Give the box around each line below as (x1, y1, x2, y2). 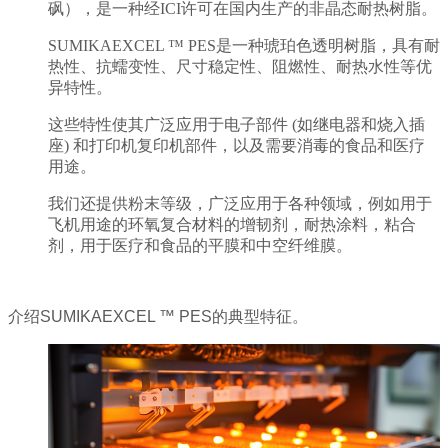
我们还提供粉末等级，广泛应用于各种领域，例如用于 (48, 195, 432, 213)
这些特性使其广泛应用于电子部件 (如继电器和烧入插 (48, 116, 425, 134)
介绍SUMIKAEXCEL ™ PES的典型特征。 (8, 308, 308, 326)
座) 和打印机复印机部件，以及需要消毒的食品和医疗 (48, 137, 425, 155)
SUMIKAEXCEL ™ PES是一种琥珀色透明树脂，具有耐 (48, 37, 440, 55)
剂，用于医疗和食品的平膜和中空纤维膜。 (48, 237, 352, 255)
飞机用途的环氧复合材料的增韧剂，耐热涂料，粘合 (48, 216, 416, 234)
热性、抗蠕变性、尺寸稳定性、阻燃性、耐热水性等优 (48, 58, 432, 76)
